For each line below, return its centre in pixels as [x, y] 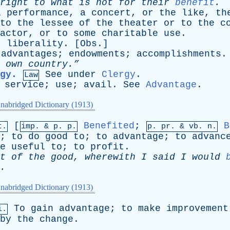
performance [38, 13]
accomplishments [179, 54]
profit [107, 147]
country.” [51, 64]
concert [111, 13]
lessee [56, 23]
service [24, 85]
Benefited [109, 126]
